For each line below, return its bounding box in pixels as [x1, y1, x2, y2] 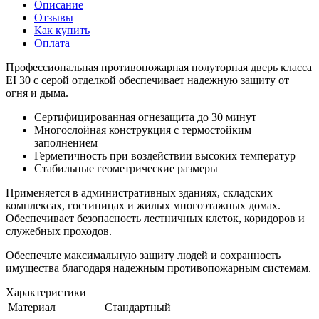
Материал [8, 300, 56, 313]
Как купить [34, 23, 90, 36]
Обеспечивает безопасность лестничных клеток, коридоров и [6, 211, 305, 224]
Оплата [34, 36, 70, 49]
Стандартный [105, 300, 171, 313]
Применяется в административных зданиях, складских [6, 186, 273, 199]
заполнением [34, 136, 98, 149]
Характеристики [6, 286, 86, 298]
